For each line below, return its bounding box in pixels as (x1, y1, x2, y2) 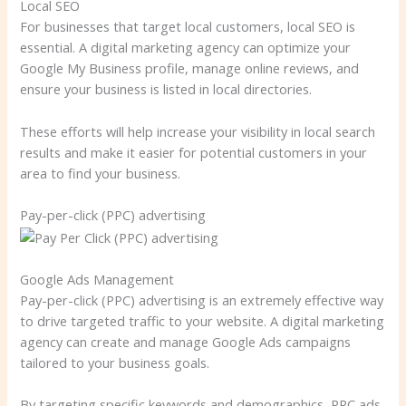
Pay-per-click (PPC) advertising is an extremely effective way (20, 291, 384, 310)
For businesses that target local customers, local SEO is (20, 17, 356, 36)
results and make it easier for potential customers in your (20, 142, 368, 161)
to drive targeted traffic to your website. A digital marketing (20, 312, 385, 331)
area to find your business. (20, 163, 181, 182)
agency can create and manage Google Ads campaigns (20, 333, 352, 352)
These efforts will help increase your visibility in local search (20, 121, 376, 140)
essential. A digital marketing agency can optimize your (20, 38, 352, 57)
